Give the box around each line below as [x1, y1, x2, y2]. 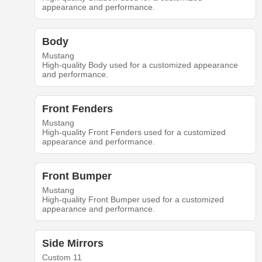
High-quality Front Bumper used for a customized [42, 194, 224, 204]
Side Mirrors [42, 237, 104, 249]
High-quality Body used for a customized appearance [42, 60, 238, 70]
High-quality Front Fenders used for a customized [42, 127, 226, 137]
